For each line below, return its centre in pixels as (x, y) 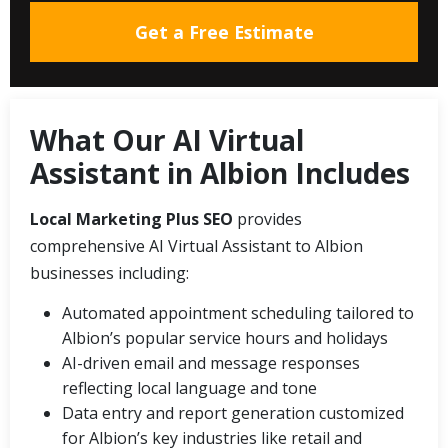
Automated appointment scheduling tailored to (238, 312)
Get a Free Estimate (224, 31)
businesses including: (109, 272)
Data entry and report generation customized (233, 412)
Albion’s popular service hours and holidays (225, 337)
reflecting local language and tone (189, 387)
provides (267, 218)
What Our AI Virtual (167, 139)
